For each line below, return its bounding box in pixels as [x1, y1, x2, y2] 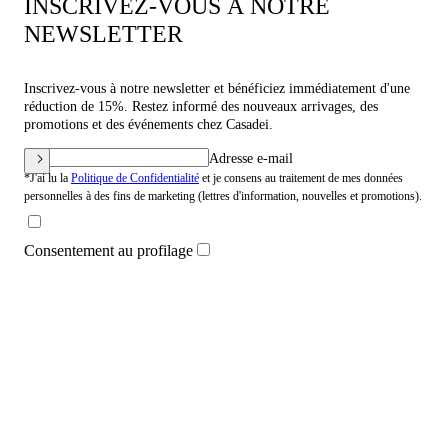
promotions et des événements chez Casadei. [24, 117, 273, 132]
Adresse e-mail [209, 151, 293, 166]
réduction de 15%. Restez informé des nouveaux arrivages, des [24, 99, 378, 114]
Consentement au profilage [24, 242, 193, 259]
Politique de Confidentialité [71, 171, 199, 185]
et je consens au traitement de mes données [199, 171, 403, 185]
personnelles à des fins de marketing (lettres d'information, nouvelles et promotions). [24, 189, 422, 203]
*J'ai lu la [24, 171, 71, 185]
